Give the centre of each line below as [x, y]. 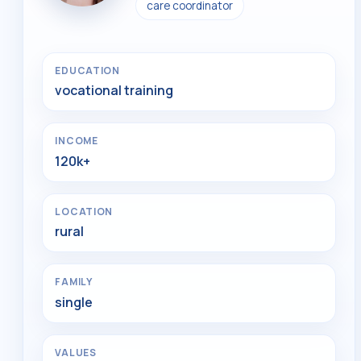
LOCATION [84, 211]
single [74, 302]
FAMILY [74, 282]
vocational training [114, 91]
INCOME [77, 141]
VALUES [76, 352]
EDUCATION [87, 70]
